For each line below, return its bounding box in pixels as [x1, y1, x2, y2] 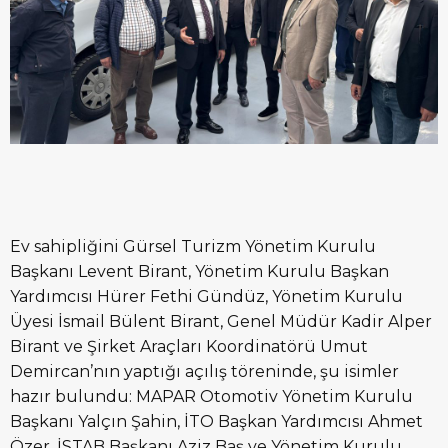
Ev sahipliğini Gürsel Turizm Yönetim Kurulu [10, 236, 376, 256]
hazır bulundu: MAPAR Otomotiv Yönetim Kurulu [10, 386, 413, 406]
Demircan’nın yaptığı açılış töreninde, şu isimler [10, 361, 399, 381]
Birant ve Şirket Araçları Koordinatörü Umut [10, 336, 368, 356]
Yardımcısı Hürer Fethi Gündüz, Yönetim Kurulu [10, 286, 403, 306]
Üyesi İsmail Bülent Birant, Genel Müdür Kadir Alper [10, 311, 432, 331]
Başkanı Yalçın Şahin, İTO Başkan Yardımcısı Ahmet [10, 411, 423, 431]
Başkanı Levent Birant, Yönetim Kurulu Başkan [10, 261, 389, 281]
